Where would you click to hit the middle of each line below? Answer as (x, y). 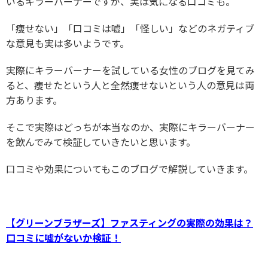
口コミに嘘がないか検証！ (63, 238)
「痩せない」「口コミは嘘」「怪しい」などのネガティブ (130, 28)
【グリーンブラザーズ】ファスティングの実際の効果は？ (130, 223)
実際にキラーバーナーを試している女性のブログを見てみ (130, 70)
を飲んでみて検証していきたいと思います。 (101, 142)
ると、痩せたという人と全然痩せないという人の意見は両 (130, 85)
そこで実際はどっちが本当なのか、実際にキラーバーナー (130, 127)
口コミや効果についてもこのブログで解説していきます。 (130, 169)
